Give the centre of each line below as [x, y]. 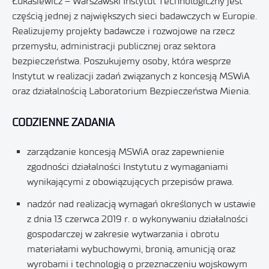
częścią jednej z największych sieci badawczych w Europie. [134, 16]
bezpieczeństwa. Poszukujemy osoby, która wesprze [122, 61]
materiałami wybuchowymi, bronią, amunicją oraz [131, 249]
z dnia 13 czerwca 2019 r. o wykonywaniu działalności [138, 219]
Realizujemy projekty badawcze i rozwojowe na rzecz [123, 31]
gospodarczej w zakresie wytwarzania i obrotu [123, 234]
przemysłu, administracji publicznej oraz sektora [114, 46]
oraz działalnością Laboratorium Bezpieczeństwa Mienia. [131, 91]
